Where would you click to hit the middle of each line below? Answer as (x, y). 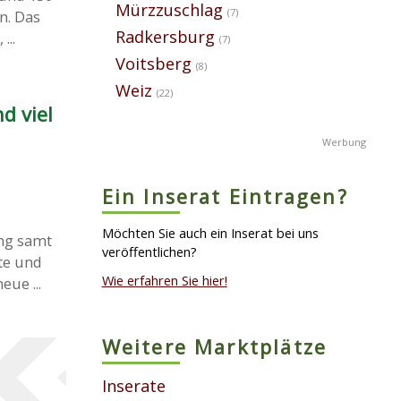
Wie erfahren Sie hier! (164, 281)
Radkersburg (165, 36)
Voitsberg (153, 63)
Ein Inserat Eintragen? (225, 196)
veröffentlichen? (149, 251)
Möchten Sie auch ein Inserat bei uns (210, 232)
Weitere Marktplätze (214, 347)
